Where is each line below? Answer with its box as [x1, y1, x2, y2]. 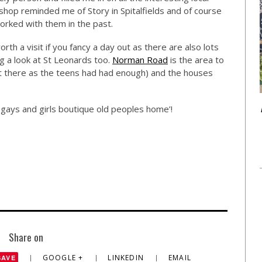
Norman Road [112, 54, 168, 65]
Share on [8, 229, 43, 244]
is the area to [168, 54, 224, 65]
